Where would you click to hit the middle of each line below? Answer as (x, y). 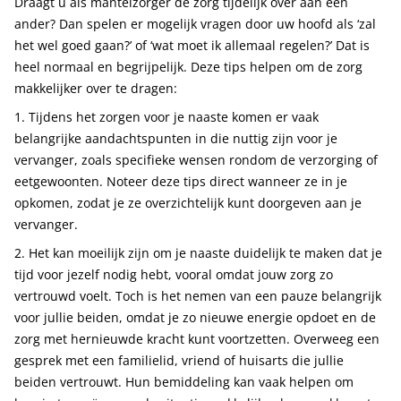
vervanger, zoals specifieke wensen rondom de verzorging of (196, 160)
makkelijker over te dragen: (96, 88)
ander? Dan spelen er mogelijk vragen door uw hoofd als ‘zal (195, 24)
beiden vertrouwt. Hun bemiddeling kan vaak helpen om (184, 382)
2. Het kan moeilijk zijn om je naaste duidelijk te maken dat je (198, 253)
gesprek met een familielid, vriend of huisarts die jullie (179, 360)
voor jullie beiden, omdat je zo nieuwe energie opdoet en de (195, 317)
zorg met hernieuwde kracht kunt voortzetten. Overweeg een (197, 339)
